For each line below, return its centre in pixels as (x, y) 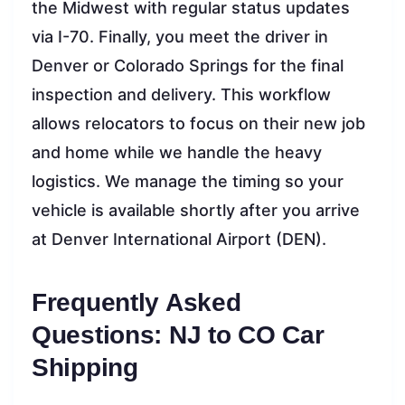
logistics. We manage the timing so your (188, 181)
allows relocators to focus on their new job (198, 123)
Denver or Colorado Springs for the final (188, 65)
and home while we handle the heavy (177, 152)
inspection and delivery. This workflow (181, 94)
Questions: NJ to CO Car (178, 334)
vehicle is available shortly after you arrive (196, 210)
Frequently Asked (137, 302)
